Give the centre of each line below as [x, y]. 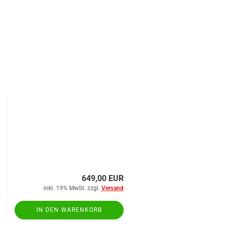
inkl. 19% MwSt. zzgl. [72, 188]
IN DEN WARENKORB [69, 210]
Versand [112, 188]
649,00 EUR [102, 178]
